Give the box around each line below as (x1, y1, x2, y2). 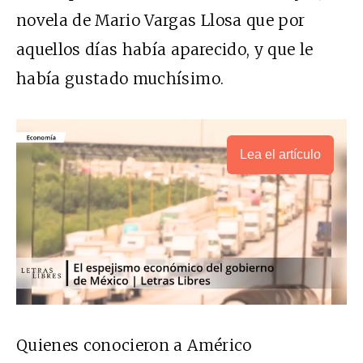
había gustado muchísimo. (16, 68, 224, 88)
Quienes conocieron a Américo (16, 335, 252, 356)
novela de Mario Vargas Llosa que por (16, 10, 305, 30)
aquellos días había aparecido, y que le (16, 39, 314, 59)
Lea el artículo (240, 147, 321, 161)
